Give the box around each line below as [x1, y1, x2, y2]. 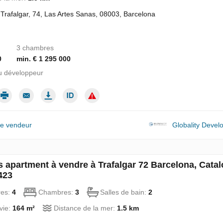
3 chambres [16, 44, 54, 52]
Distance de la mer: [54, 204, 117, 213]
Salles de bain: [100, 188, 149, 197]
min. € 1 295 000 [16, 55, 71, 63]
